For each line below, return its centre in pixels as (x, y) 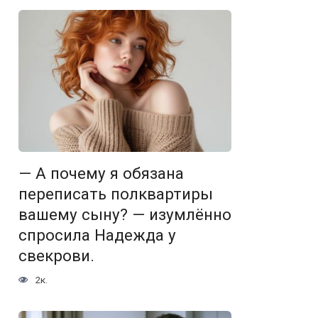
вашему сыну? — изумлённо (125, 215)
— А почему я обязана (101, 174)
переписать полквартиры (116, 194)
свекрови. (56, 256)
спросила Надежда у (97, 235)
